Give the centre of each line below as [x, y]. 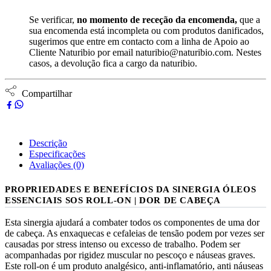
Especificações [57, 154]
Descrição [48, 143]
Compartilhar [44, 93]
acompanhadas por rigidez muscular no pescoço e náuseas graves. [130, 255]
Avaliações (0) [57, 165]
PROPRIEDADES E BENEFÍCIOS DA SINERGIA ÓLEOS [131, 189]
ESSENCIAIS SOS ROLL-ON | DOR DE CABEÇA [113, 200]
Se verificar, [53, 19]
